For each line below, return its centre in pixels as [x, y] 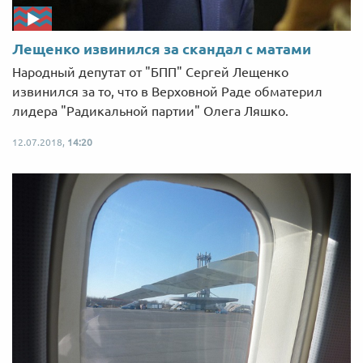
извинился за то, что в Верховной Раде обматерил [167, 92]
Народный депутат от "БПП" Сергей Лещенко [150, 73]
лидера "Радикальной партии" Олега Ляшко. [150, 111]
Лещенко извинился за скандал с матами [162, 49]
